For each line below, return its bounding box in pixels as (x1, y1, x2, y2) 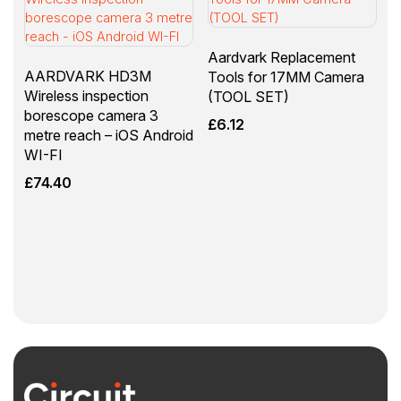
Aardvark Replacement (207, 48, 355, 67)
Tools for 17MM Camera (207, 68, 364, 87)
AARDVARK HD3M (24, 67, 151, 86)
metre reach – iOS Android (24, 126, 193, 145)
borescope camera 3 (24, 107, 158, 125)
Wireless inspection (24, 87, 149, 106)
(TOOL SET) (207, 88, 289, 107)
